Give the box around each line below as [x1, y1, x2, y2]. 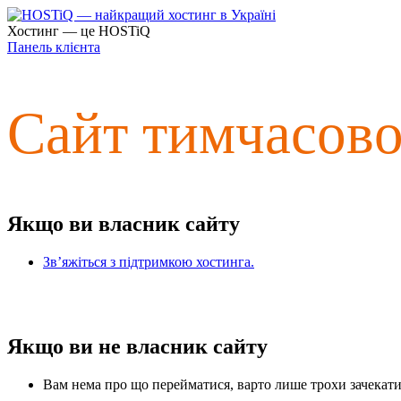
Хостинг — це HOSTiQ [7, 23, 150, 38]
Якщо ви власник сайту [7, 211, 240, 235]
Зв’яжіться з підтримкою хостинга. [43, 253, 254, 269]
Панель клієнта [7, 39, 100, 55]
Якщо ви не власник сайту [7, 334, 268, 358]
